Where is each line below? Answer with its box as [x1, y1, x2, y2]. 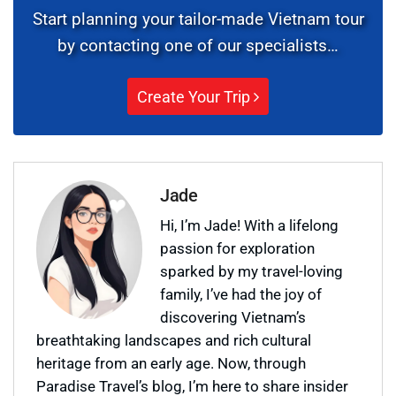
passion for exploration [160, 237, 315, 258]
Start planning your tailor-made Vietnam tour [32, 6, 364, 29]
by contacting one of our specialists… [57, 33, 339, 56]
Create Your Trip [137, 85, 254, 107]
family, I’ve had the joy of [160, 283, 322, 304]
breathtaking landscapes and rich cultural [36, 329, 311, 350]
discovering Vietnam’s [160, 306, 306, 327]
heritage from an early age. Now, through [36, 352, 306, 373]
